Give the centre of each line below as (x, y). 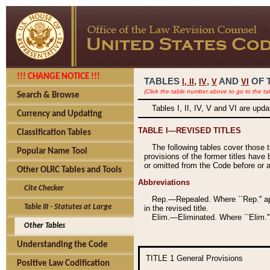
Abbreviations (164, 182)
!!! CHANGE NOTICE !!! (58, 77)
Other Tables (41, 226)
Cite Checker (40, 188)
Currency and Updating (59, 114)
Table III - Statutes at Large (64, 207)
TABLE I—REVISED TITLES (190, 130)
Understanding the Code (62, 245)
